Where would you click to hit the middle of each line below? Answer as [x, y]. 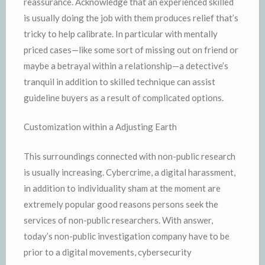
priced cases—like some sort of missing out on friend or [131, 49]
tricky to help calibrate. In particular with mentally [121, 33]
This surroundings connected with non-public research [130, 156]
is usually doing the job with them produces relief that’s [131, 17]
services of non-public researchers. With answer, [118, 220]
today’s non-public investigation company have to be [127, 236]
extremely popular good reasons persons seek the [121, 204]
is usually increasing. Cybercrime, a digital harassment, [130, 172]
